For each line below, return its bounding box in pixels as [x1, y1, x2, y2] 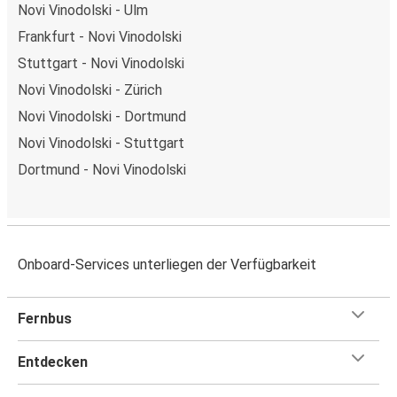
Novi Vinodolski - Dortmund [18, 107, 186, 125]
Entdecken [18, 353, 88, 370]
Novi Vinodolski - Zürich [18, 81, 162, 98]
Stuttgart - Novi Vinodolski [18, 54, 184, 72]
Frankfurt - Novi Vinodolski [18, 27, 182, 45]
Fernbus [18, 309, 72, 327]
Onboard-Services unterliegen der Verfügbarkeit [18, 255, 316, 273]
